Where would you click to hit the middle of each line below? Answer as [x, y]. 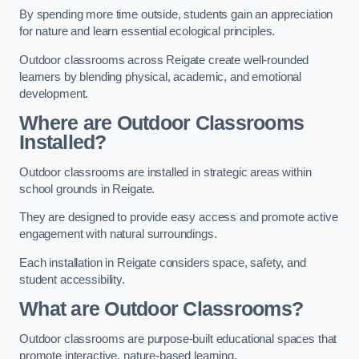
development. [54, 93]
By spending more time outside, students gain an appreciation [176, 15]
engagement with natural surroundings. [118, 234]
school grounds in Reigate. [87, 189]
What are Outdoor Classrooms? [161, 309]
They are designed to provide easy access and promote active [179, 218]
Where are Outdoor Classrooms [162, 123]
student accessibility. [72, 279]
